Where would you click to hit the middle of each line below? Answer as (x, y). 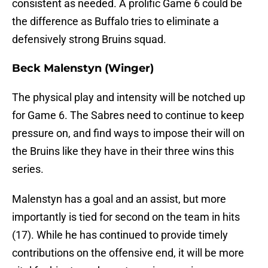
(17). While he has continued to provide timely (120, 235)
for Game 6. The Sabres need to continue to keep (128, 115)
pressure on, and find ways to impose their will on (128, 133)
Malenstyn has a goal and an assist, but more (119, 199)
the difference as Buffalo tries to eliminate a (115, 22)
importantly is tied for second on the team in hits (126, 217)
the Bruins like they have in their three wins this (123, 151)
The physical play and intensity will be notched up (129, 98)
